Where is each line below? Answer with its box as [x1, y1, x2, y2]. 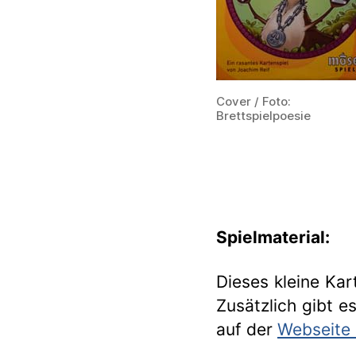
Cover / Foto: [216, 94, 291, 109]
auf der [216, 319, 277, 340]
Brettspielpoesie [216, 108, 311, 123]
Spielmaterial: [216, 227, 330, 247]
